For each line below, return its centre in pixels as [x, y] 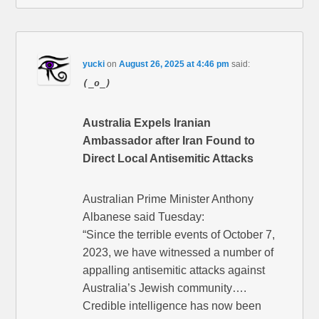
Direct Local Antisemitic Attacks [168, 159]
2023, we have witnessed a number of [178, 253]
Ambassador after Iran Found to [169, 141]
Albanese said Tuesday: [144, 217]
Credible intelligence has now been [172, 306]
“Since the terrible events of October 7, [179, 235]
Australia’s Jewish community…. [165, 288]
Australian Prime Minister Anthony [168, 199]
